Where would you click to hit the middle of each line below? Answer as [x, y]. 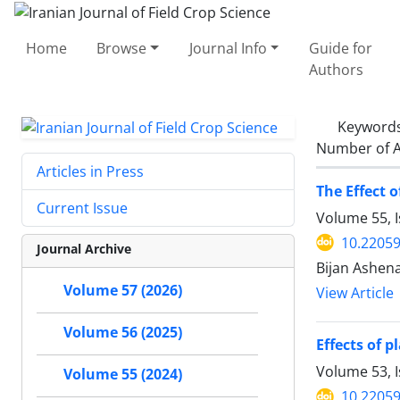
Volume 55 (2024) [123, 375]
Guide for [340, 48]
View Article [355, 293]
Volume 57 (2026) [123, 291]
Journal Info [228, 48]
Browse [122, 48]
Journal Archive [84, 249]
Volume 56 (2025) [123, 333]
